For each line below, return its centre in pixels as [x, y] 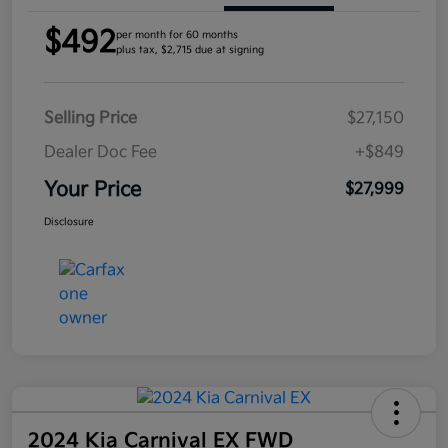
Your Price [92, 189]
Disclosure [69, 221]
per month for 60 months [177, 34]
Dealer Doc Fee [100, 152]
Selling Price [90, 118]
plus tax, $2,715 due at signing [190, 49]
